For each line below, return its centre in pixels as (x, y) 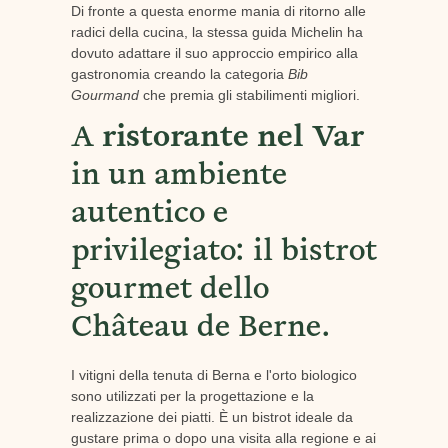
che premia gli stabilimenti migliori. (249, 94)
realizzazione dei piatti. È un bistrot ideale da (211, 416)
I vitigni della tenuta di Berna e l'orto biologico (213, 374)
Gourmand (104, 94)
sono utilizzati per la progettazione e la (192, 395)
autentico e (149, 215)
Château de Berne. (200, 329)
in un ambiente (178, 177)
